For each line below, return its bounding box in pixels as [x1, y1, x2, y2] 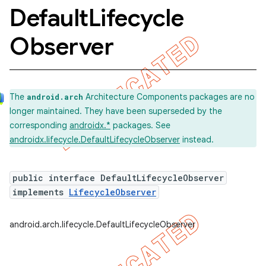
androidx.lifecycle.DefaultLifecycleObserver [9, 134, 180, 145]
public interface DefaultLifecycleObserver [12, 172, 224, 183]
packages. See [110, 120, 170, 131]
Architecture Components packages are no [83, 91, 255, 102]
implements [12, 186, 69, 198]
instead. [180, 134, 214, 145]
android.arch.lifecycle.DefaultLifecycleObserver [9, 219, 195, 230]
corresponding [9, 120, 69, 131]
